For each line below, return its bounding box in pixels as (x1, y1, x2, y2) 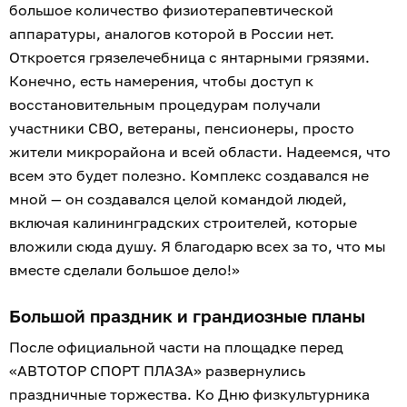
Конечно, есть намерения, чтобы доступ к (9, 72, 313, 91)
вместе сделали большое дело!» (9, 261, 240, 280)
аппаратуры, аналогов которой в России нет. (9, 25, 334, 44)
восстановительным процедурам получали (9, 95, 321, 114)
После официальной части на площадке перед (9, 338, 343, 357)
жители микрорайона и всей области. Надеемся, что (9, 143, 391, 162)
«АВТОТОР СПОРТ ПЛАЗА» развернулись (9, 362, 305, 381)
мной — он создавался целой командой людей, (9, 190, 347, 209)
